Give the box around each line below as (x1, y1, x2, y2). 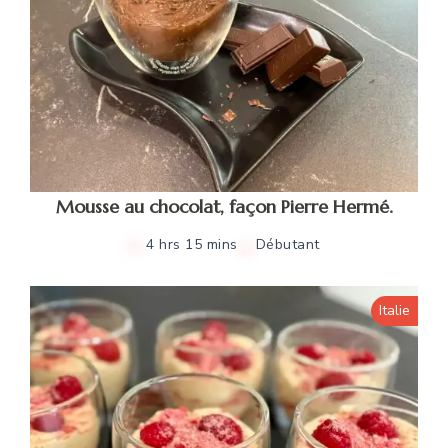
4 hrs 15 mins (146, 235, 238, 255)
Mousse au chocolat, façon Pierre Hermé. (55, 195, 393, 219)
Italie (379, 301, 410, 321)
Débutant (255, 235, 320, 255)
